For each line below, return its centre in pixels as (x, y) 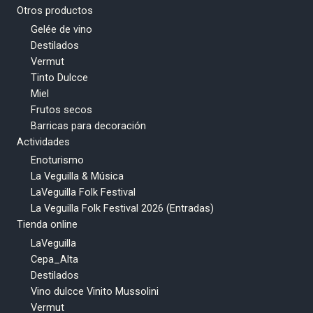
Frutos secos (61, 109)
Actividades (43, 141)
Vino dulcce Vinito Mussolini (95, 292)
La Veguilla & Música (77, 176)
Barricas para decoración (88, 125)
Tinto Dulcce (59, 77)
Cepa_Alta (54, 260)
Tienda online (47, 225)
